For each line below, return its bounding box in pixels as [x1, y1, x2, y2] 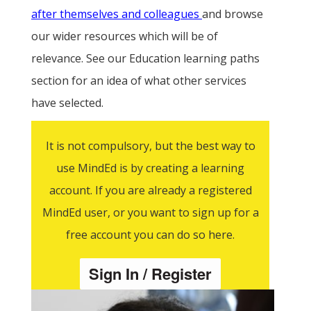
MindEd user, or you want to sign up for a [42, 204, 259, 220]
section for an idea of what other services [31, 72, 246, 88]
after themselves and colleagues [31, 6, 202, 22]
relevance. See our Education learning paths [31, 50, 260, 66]
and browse [202, 6, 263, 22]
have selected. [31, 94, 103, 110]
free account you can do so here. [66, 226, 235, 242]
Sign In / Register [89, 262, 212, 285]
